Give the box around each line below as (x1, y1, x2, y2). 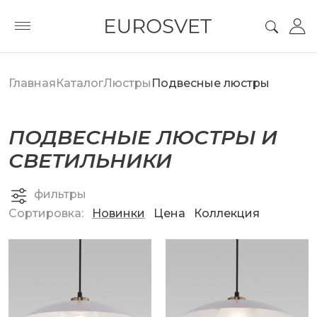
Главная (8, 76, 56, 90)
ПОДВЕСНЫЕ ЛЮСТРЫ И (8, 125, 277, 149)
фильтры (34, 188, 86, 201)
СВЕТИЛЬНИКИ (8, 149, 172, 173)
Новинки (92, 207, 145, 220)
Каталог (56, 76, 103, 90)
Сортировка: (8, 207, 83, 220)
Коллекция (194, 207, 260, 220)
